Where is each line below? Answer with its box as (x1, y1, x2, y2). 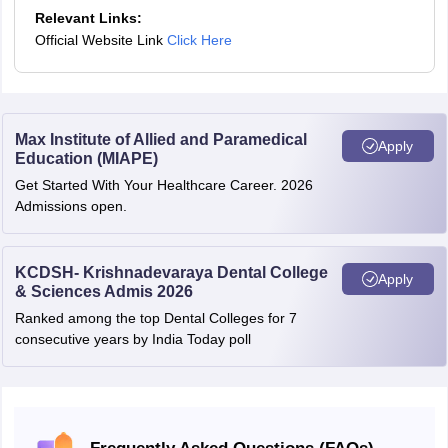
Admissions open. (14, 198, 127, 214)
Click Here (166, 32, 232, 48)
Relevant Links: (34, 10, 142, 26)
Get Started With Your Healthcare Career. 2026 (14, 177, 313, 193)
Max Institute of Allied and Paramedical (14, 131, 307, 148)
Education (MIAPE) (14, 150, 158, 167)
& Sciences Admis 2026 (14, 283, 193, 300)
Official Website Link (34, 32, 163, 48)
